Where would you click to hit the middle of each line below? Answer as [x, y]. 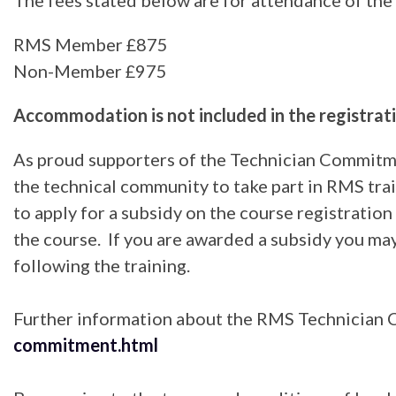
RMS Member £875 [91, 44]
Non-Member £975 [90, 70]
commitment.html [89, 344]
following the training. [102, 265]
